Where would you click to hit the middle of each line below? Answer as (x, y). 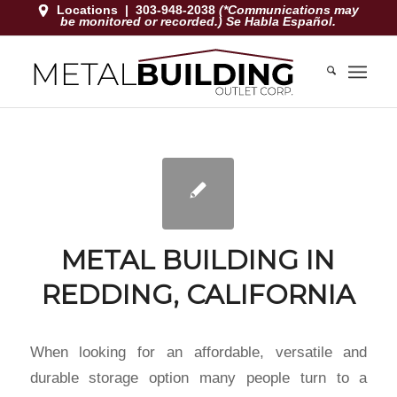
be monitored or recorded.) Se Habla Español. (198, 21)
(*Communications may (289, 9)
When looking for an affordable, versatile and (198, 351)
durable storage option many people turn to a (198, 377)
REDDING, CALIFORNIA (198, 295)
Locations (88, 9)
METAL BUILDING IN (198, 260)
